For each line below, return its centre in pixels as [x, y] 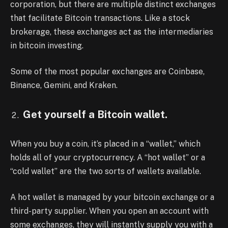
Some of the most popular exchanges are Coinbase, [107, 72]
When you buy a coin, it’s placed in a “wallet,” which [105, 144]
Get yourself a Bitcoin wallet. [95, 114]
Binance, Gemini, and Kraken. [64, 85]
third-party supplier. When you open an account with [109, 211]
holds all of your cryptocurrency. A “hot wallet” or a [108, 157]
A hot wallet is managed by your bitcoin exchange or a [112, 197]
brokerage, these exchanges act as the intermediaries [112, 32]
